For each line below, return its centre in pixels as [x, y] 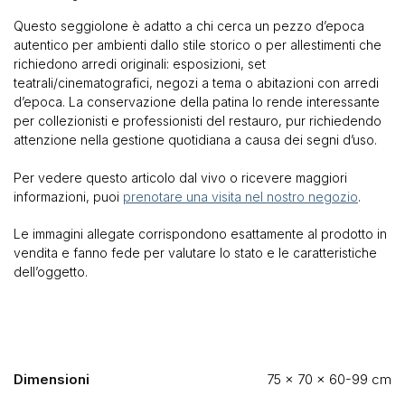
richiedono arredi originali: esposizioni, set [140, 64]
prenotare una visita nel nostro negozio [240, 196]
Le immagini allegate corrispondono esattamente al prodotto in [200, 234]
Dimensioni [52, 379]
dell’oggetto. [51, 272]
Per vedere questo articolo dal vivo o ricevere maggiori [180, 177]
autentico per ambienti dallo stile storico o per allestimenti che [198, 45]
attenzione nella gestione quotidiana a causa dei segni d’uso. [195, 140]
